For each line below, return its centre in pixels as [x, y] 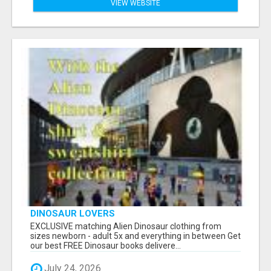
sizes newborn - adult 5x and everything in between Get [135, 236]
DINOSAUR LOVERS [73, 214]
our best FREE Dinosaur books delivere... [106, 246]
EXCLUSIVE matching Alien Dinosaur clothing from [126, 227]
